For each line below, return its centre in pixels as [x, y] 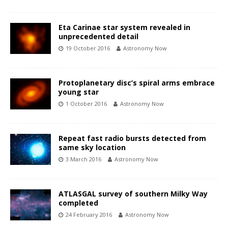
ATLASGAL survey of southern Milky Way [133, 194]
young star [79, 92]
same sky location [92, 148]
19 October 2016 [88, 48]
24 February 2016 [89, 215]
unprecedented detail [98, 37]
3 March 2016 [83, 159]
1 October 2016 [86, 104]
